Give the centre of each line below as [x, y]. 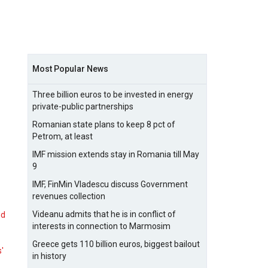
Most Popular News [70, 69]
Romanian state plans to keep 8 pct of [104, 124]
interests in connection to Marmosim [101, 226]
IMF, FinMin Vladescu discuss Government [110, 184]
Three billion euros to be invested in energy [113, 95]
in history [49, 256]
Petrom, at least [63, 136]
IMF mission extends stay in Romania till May [116, 154]
